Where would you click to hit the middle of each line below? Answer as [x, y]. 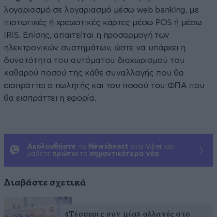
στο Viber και [151, 146]
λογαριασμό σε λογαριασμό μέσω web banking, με [101, 10]
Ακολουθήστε [52, 146]
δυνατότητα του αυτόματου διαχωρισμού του [94, 60]
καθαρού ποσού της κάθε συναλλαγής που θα [94, 73]
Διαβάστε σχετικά [45, 182]
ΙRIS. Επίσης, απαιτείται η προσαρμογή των [87, 35]
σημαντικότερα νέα [124, 154]
